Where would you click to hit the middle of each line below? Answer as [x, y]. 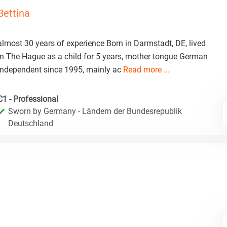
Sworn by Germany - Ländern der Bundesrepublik [95, 111]
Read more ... [146, 69]
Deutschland [31, 123]
